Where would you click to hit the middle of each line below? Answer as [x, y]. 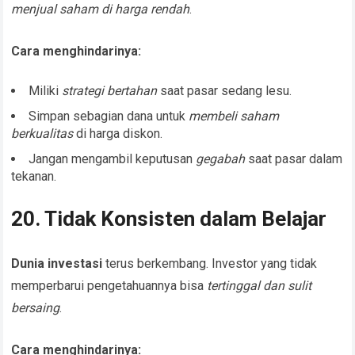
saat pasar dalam [294, 159]
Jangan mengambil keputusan [113, 159]
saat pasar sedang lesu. [225, 91]
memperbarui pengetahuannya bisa [109, 286]
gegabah [221, 159]
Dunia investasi [57, 264]
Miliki [46, 91]
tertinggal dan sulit [260, 286]
